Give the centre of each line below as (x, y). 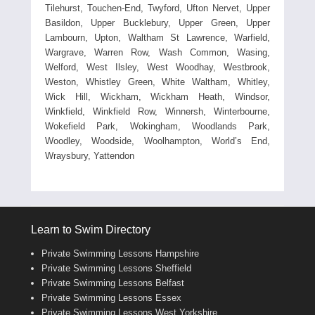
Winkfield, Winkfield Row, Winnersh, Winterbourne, (157, 111)
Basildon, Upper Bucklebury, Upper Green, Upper (157, 22)
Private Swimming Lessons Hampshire (120, 253)
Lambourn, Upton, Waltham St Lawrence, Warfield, (157, 37)
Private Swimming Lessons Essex (111, 297)
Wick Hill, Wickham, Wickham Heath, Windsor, (157, 96)
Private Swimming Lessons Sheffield (116, 268)
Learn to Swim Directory (91, 229)
